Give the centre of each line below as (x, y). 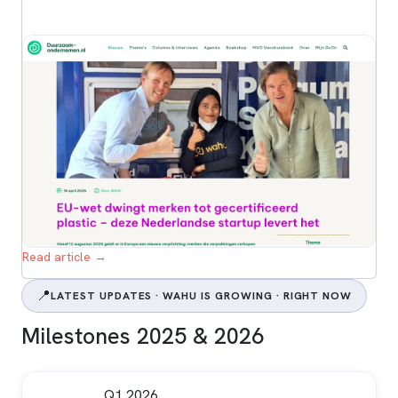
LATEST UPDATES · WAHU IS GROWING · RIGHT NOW (202, 295)
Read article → (64, 256)
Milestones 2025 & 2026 (143, 337)
